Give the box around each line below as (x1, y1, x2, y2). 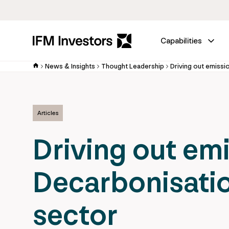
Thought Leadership (101, 62, 164, 71)
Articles (37, 109, 58, 117)
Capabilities (161, 36, 202, 45)
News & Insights (45, 62, 95, 71)
